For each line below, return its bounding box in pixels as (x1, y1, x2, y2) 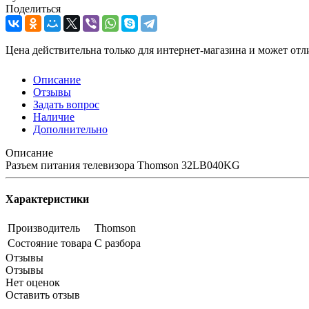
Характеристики (6, 193, 89, 206)
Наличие (33, 110, 74, 123)
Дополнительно (33, 123, 108, 135)
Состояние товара (8, 237, 92, 250)
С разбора (94, 237, 141, 250)
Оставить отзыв (6, 289, 80, 301)
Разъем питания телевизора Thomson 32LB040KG (6, 159, 240, 171)
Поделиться (6, 2, 61, 14)
